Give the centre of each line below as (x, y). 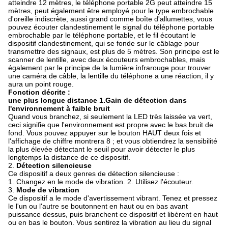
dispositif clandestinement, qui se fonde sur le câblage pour (104, 43)
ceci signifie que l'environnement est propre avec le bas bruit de (111, 125)
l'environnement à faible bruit (59, 108)
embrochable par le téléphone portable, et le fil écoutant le (102, 35)
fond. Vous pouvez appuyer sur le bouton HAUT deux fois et (105, 133)
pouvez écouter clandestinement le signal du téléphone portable (111, 27)
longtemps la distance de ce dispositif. (69, 157)
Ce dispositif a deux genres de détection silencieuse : (94, 174)
